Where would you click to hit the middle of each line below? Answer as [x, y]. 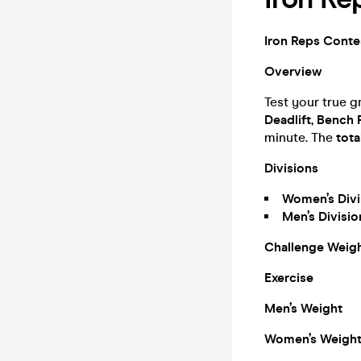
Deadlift [288, 120]
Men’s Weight [303, 308]
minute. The [300, 137]
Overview [293, 71]
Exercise [289, 278]
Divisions [291, 168]
